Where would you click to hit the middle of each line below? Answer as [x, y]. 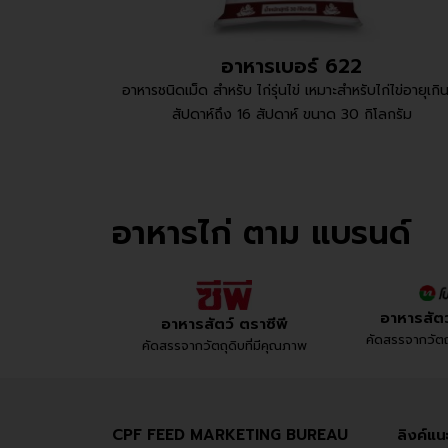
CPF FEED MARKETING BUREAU [230, 435]
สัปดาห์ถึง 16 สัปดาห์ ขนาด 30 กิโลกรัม [291, 114]
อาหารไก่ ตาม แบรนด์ [261, 233]
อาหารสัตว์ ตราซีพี [224, 323]
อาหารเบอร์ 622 [292, 65]
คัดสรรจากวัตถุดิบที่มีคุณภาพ [224, 345]
